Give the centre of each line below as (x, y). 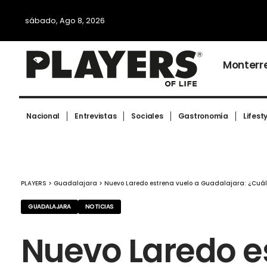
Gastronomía (203, 116)
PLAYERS (34, 184)
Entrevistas (96, 116)
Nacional (43, 116)
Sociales (147, 116)
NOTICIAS (99, 207)
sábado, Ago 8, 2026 (65, 21)
